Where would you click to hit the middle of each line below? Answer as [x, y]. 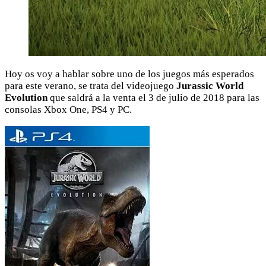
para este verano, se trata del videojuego [91, 85]
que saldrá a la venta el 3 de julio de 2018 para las [153, 97]
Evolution [26, 97]
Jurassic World [210, 85]
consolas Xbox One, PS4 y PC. [68, 109]
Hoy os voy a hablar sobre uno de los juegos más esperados [129, 74]
